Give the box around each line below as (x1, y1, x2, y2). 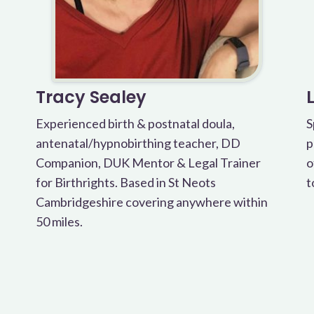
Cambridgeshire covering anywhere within (35, 194, 268, 210)
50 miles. (35, 214, 83, 229)
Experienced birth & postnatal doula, (35, 116, 235, 131)
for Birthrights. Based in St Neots (35, 175, 216, 190)
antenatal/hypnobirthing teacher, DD (35, 135, 240, 151)
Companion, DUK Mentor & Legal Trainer (35, 155, 261, 170)
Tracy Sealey (35, 86, 146, 109)
